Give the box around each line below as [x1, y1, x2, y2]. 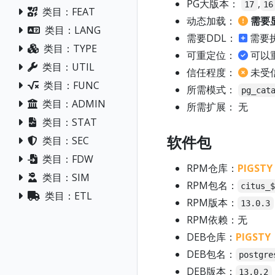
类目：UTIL [42, 60, 95, 74]
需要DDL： [187, 31, 239, 45]
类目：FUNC [44, 78, 99, 92]
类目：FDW [42, 152, 93, 166]
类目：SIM [42, 170, 90, 184]
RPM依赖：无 [187, 213, 247, 227]
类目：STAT [42, 115, 97, 129]
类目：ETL [45, 188, 92, 203]
